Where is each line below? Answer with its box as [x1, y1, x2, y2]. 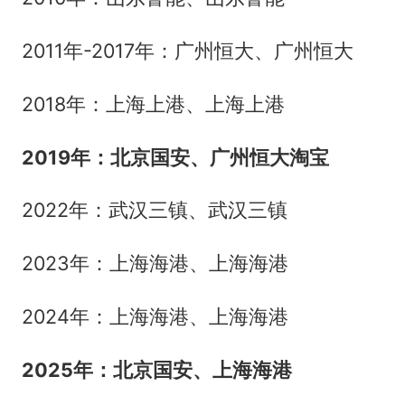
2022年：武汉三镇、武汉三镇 [21, 198, 287, 222]
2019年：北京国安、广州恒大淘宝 [21, 145, 329, 169]
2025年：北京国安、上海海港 [21, 358, 292, 382]
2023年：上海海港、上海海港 [21, 251, 288, 276]
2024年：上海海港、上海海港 [21, 305, 288, 329]
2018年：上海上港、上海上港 [21, 91, 285, 116]
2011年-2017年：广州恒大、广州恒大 [21, 38, 353, 62]
